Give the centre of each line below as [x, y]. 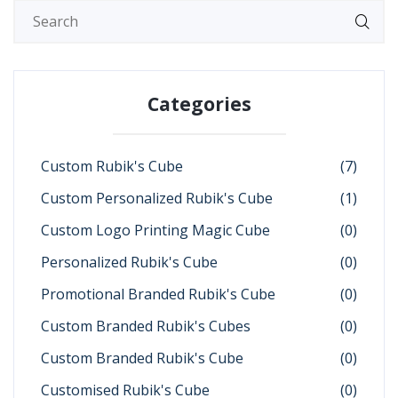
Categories [199, 104]
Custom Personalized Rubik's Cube [157, 198]
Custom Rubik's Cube [112, 166]
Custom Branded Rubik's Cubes [146, 326]
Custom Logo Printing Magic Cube [155, 230]
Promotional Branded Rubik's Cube [158, 294]
